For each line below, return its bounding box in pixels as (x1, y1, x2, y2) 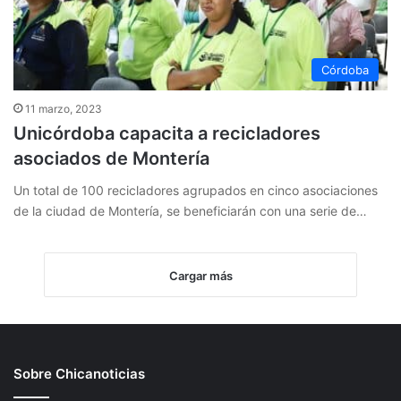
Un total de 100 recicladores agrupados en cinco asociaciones (13, 183, 378, 199)
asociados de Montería (13, 148, 209, 170)
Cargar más (168, 269, 233, 284)
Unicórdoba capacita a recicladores (13, 123, 320, 145)
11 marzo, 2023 (25, 102, 102, 116)
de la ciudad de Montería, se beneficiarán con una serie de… (13, 203, 367, 219)
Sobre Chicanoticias (13, 365, 145, 383)
